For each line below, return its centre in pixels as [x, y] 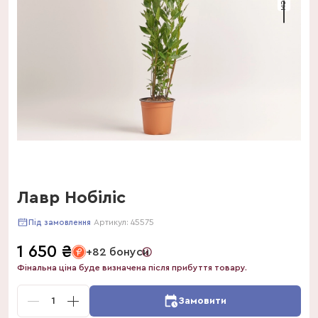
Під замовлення [60, 222]
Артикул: [112, 222]
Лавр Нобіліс [71, 198]
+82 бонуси [117, 252]
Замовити [202, 301]
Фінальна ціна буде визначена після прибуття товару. [132, 268]
